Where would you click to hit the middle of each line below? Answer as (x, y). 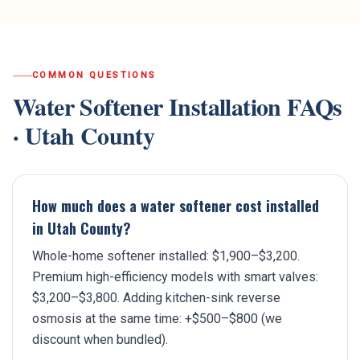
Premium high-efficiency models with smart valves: (175, 277)
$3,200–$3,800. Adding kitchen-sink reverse (156, 298)
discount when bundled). (100, 340)
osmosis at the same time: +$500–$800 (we (157, 319)
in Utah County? (82, 228)
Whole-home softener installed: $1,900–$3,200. (166, 256)
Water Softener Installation (147, 106)
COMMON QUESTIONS (94, 75)
